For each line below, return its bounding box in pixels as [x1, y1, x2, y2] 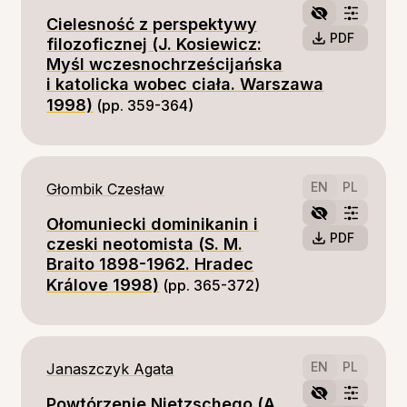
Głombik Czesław [46, 180, 165, 198]
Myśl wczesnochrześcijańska [46, 55, 283, 74]
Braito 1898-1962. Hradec [46, 254, 254, 273]
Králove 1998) [46, 275, 160, 294]
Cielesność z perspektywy [46, 15, 258, 34]
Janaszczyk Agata [46, 360, 174, 378]
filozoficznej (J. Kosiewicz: [46, 35, 263, 54]
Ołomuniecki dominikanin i [46, 214, 259, 233]
